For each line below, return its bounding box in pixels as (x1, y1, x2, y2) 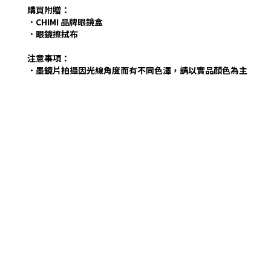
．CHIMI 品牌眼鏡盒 (27, 16, 103, 28)
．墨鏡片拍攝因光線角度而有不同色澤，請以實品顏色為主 (27, 64, 247, 76)
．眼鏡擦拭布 (27, 28, 78, 40)
